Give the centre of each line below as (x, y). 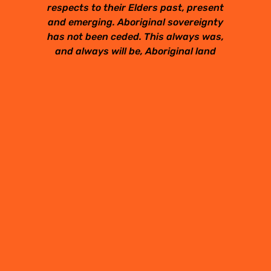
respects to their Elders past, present (135, 7)
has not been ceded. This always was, (135, 36)
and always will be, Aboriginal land (135, 51)
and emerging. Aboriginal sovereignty (135, 22)
